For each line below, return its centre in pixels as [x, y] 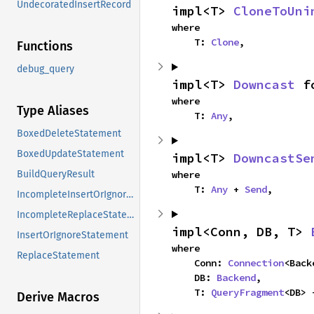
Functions [45, 47]
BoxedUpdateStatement [70, 154]
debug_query [46, 69]
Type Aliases [53, 111]
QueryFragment [247, 292]
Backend [236, 278]
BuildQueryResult [56, 175]
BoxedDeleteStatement [69, 134]
